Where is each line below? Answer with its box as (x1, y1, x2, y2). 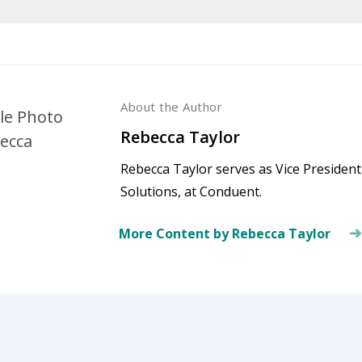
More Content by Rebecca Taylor (118, 224, 334, 242)
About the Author (120, 98, 223, 115)
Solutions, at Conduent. (120, 182, 262, 200)
